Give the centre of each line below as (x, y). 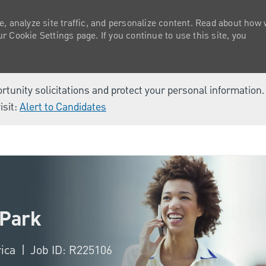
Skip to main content (133, 131)
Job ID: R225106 (71, 250)
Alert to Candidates (63, 107)
